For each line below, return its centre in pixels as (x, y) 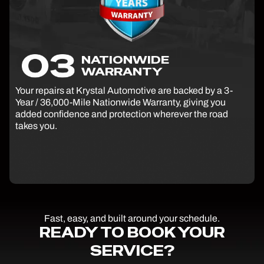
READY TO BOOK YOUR (132, 232)
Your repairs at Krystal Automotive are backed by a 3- (124, 90)
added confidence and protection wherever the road (122, 114)
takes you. (36, 126)
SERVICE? (132, 250)
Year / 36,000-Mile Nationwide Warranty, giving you (121, 102)
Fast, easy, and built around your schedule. (132, 218)
